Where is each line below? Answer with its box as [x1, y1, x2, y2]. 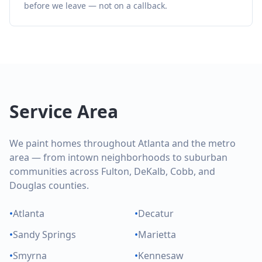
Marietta [138, 228, 176, 241]
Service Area [9, 99, 118, 123]
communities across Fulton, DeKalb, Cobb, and [9, 165, 215, 178]
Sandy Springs [13, 228, 76, 241]
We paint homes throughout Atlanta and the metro [9, 137, 236, 150]
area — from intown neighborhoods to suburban [9, 151, 227, 164]
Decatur [138, 207, 174, 220]
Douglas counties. [9, 179, 89, 192]
